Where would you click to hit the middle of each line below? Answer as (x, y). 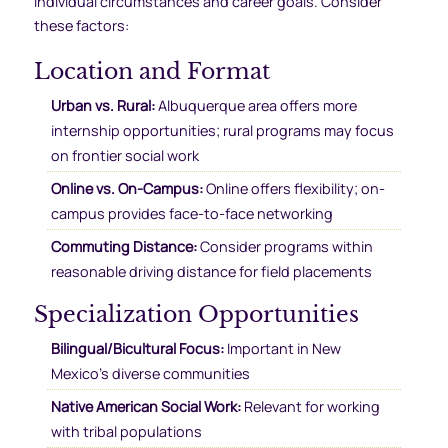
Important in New (282, 348)
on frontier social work (124, 155)
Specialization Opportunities (196, 314)
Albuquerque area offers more (255, 105)
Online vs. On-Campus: (126, 188)
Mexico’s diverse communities (150, 373)
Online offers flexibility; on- (293, 188)
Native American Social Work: (145, 406)
